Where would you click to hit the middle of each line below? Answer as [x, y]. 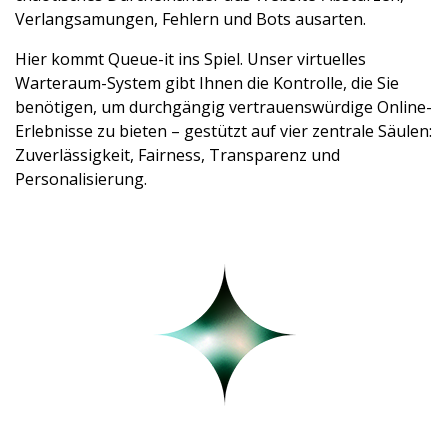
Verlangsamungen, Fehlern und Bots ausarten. [190, 18]
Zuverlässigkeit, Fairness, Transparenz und [177, 154]
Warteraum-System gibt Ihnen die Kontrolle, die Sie [207, 82]
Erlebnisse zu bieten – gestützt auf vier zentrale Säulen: [223, 130]
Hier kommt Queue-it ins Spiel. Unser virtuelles [190, 58]
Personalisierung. [81, 178]
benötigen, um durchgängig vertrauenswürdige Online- [223, 106]
